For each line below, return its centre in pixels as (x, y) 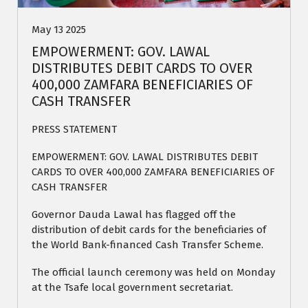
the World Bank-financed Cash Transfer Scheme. (147, 245)
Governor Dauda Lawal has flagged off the (134, 215)
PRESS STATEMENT (74, 130)
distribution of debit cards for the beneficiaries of (149, 230)
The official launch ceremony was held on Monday (153, 273)
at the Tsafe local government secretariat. (132, 288)
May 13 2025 (59, 30)
